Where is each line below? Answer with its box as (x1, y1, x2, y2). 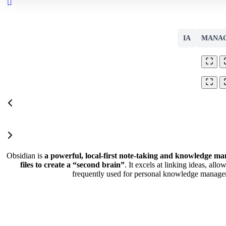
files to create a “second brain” (20, 160, 125, 169)
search (15, 7, 35, 15)
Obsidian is (6, 151, 44, 160)
